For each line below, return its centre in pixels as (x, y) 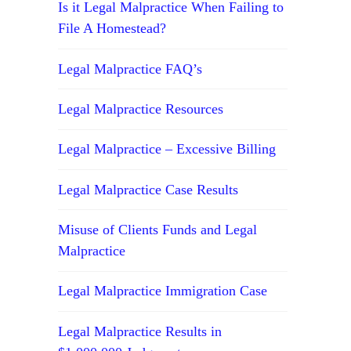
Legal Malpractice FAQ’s (130, 69)
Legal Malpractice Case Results (148, 189)
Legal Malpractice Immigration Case (163, 291)
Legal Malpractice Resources (141, 109)
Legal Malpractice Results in (140, 331)
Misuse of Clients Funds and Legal (158, 230)
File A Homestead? (112, 29)
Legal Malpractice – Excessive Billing (167, 149)
